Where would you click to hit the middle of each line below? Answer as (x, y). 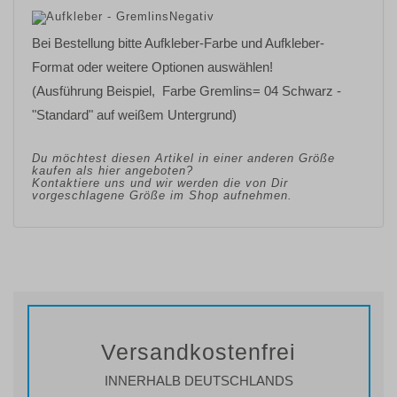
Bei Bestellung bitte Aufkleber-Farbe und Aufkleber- (178, 43)
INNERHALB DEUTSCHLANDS (198, 381)
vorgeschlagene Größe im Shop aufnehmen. (162, 196)
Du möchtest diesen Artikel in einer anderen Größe (183, 159)
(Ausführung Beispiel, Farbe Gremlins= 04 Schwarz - (187, 91)
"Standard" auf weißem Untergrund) (134, 115)
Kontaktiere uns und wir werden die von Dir (160, 183)
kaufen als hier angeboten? (113, 171)
